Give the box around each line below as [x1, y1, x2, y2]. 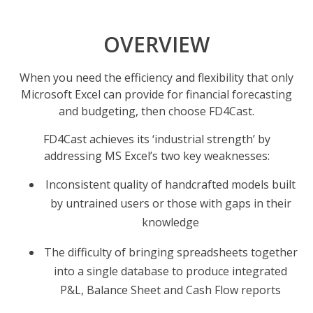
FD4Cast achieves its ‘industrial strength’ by [43, 131, 270, 147]
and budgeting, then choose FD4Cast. [59, 103, 254, 119]
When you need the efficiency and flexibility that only [20, 70, 293, 86]
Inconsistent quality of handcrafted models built [45, 177, 296, 193]
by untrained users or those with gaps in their [50, 196, 291, 212]
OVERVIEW [103, 30, 210, 59]
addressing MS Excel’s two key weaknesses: [43, 148, 270, 164]
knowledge [142, 214, 199, 231]
